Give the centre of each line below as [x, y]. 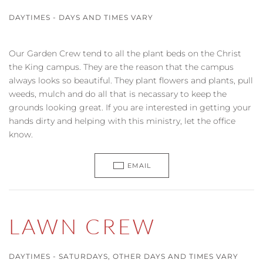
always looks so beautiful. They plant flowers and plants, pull [131, 80]
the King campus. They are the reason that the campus [121, 67]
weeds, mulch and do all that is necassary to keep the [118, 94]
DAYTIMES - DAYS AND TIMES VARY [81, 17]
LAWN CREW [82, 226]
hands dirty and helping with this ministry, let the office [122, 121]
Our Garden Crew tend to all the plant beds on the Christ [125, 53]
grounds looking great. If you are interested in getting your [130, 107]
